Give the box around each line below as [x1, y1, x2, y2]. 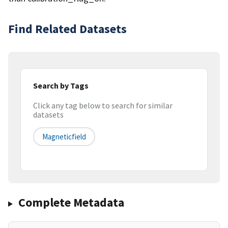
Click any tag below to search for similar [33, 100, 173, 111]
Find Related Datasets [8, 20, 127, 37]
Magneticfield [42, 132, 86, 142]
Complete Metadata [18, 194, 124, 211]
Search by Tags [33, 80, 89, 91]
